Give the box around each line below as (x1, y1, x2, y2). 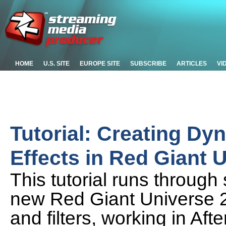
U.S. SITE (43, 60, 70, 67)
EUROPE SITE (80, 60, 120, 67)
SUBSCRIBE (130, 60, 166, 67)
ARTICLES (177, 60, 207, 67)
